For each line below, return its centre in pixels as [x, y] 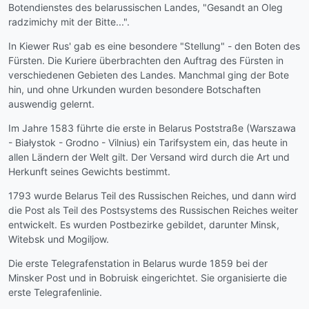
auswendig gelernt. [51, 103]
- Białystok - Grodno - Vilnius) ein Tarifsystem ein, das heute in [148, 142]
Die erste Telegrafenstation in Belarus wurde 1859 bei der [138, 263]
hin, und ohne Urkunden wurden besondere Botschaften [134, 89]
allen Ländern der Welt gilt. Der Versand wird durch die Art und [149, 157]
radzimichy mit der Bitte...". [69, 21]
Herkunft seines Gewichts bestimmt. [89, 171]
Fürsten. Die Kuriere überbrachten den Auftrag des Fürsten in [146, 60]
